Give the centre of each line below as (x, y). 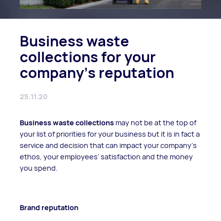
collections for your (88, 57)
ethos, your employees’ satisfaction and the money (106, 156)
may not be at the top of (155, 122)
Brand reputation (49, 207)
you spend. (39, 168)
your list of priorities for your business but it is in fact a (110, 134)
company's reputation (97, 73)
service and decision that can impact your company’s (108, 145)
